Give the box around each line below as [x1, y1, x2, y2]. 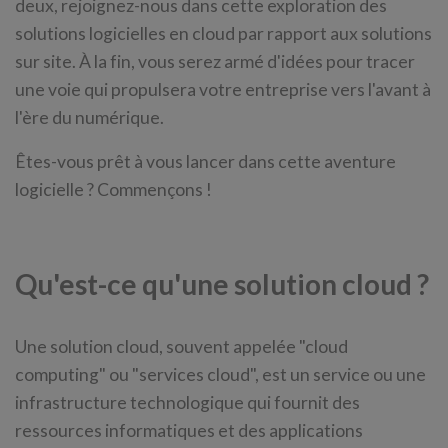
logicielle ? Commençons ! [15, 179, 212, 200]
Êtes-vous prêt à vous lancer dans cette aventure [15, 151, 396, 172]
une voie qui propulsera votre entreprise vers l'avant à [15, 79, 431, 100]
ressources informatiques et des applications [15, 420, 363, 441]
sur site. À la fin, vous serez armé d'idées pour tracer [15, 51, 415, 72]
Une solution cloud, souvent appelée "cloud [15, 336, 348, 357]
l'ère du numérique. [15, 107, 164, 128]
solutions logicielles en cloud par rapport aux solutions [15, 23, 432, 44]
